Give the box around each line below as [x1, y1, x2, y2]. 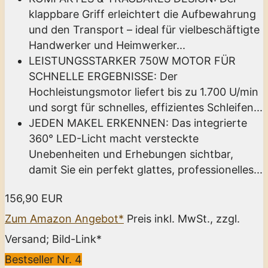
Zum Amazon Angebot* [5, 212, 124, 225]
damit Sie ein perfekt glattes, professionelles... [29, 163, 263, 176]
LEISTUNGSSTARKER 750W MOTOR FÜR [29, 54, 236, 67]
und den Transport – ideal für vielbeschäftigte [29, 23, 260, 36]
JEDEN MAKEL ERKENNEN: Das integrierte [29, 116, 247, 129]
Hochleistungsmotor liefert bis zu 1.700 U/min [29, 85, 258, 98]
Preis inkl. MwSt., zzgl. [127, 212, 240, 225]
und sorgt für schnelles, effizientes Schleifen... [29, 100, 263, 114]
